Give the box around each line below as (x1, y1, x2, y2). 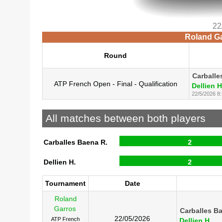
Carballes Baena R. (43, 138, 108, 146)
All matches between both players (45, 112, 206, 124)
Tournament (45, 179, 86, 187)
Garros (54, 204, 76, 213)
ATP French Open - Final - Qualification (54, 79, 177, 88)
